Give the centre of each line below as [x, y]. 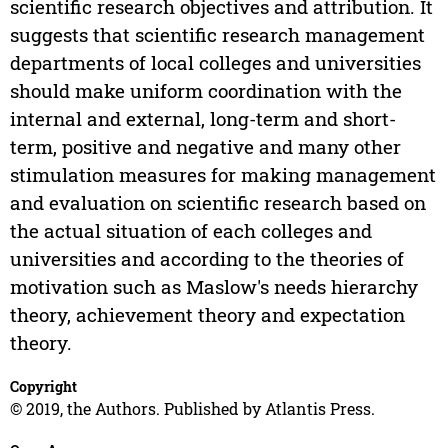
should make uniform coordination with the [205, 91]
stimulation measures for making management [222, 175]
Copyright [43, 387]
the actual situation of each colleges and [190, 231]
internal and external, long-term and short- [202, 119]
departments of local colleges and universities [215, 63]
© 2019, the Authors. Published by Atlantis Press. [192, 409]
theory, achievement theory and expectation [207, 315]
